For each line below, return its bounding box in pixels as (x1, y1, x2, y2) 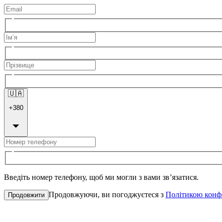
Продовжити (8, 191, 45, 199)
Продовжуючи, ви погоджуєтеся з (49, 190, 164, 199)
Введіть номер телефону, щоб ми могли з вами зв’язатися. (4, 173, 199, 182)
